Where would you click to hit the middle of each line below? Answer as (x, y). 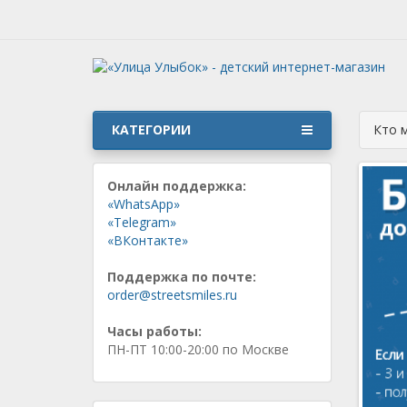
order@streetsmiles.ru (172, 295)
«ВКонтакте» (148, 240)
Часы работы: (154, 331)
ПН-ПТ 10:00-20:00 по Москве (198, 349)
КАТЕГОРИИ (151, 129)
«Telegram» (142, 222)
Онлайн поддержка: (177, 186)
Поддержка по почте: (182, 277)
